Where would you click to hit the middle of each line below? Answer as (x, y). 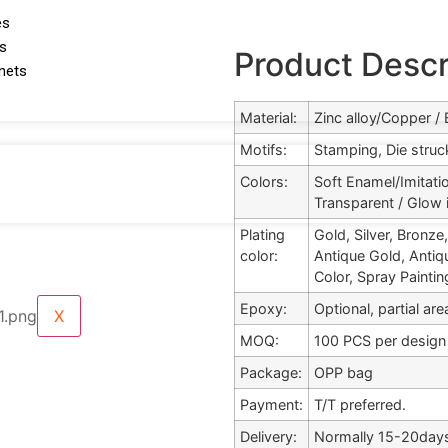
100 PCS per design (380, 340)
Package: (271, 372)
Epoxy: (263, 308)
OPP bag (343, 372)
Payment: (271, 404)
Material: (268, 117)
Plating (262, 234)
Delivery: (268, 436)
